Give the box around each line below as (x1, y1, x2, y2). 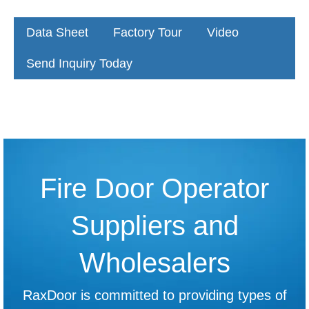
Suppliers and (70, 210, 239, 241)
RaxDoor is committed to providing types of (22, 287, 287, 303)
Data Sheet (26, 25, 88, 39)
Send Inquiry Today (26, 56, 132, 70)
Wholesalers (79, 247, 230, 278)
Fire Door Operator (40, 172, 269, 203)
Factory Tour (113, 25, 182, 39)
